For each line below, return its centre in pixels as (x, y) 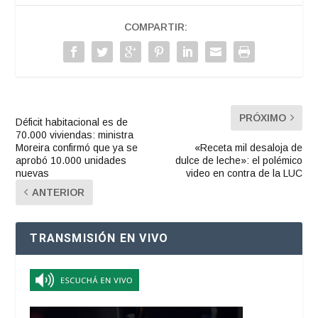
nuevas (33, 173)
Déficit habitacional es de (72, 122)
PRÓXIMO (262, 117)
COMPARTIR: (155, 27)
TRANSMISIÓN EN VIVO (99, 238)
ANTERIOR (59, 192)
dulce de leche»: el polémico (238, 160)
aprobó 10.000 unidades (71, 160)
